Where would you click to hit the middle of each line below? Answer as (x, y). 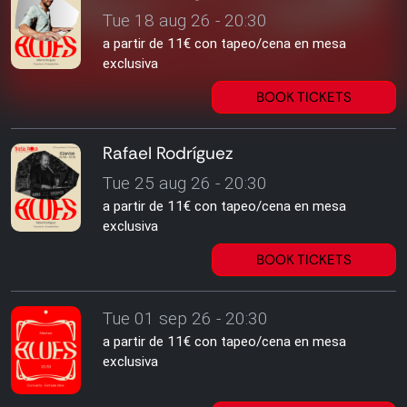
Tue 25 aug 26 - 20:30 (185, 183)
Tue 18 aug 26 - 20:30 (185, 20)
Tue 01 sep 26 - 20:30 (186, 318)
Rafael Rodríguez (169, 153)
